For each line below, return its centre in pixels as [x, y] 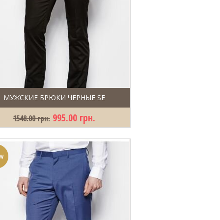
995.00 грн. [74, 118]
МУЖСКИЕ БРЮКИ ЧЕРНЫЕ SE [54, 97]
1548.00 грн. [31, 118]
